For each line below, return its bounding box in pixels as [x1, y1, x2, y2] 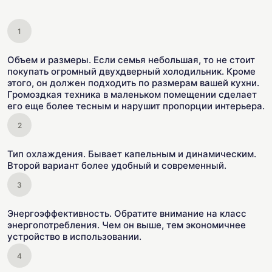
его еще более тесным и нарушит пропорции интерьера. [7, 100, 265, 112]
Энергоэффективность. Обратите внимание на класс [7, 208, 246, 219]
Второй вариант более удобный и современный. [7, 160, 226, 171]
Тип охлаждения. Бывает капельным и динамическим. [7, 148, 256, 160]
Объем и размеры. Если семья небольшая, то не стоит [7, 54, 255, 66]
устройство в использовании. [7, 231, 141, 242]
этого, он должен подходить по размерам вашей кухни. [7, 77, 259, 89]
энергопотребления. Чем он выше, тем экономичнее [7, 219, 246, 231]
